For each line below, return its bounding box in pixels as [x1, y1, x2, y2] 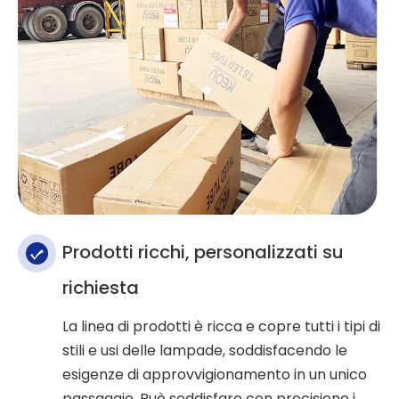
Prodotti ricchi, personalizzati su [62, 240, 344, 265]
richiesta [62, 275, 139, 301]
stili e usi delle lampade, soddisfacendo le [62, 340, 347, 362]
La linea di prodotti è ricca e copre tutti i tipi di [62, 316, 380, 338]
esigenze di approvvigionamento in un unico [62, 364, 367, 386]
